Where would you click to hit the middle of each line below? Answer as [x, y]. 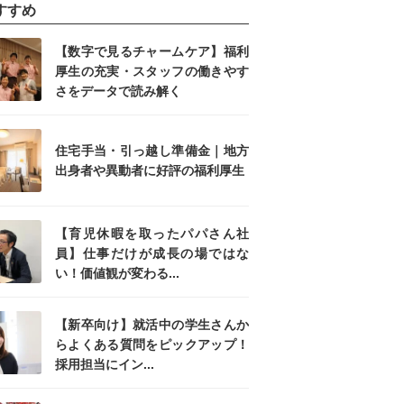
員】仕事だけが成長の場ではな [152, 254]
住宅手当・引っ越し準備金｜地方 [152, 151]
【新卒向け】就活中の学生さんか [152, 325]
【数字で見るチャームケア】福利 [152, 52]
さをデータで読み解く [118, 92]
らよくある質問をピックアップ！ [152, 345]
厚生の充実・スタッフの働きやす [152, 72]
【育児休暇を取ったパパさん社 [152, 234]
